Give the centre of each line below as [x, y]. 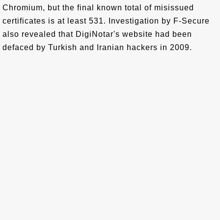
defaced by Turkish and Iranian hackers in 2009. [97, 47]
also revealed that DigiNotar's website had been [97, 34]
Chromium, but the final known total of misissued [98, 8]
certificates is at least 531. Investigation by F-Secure [106, 21]
